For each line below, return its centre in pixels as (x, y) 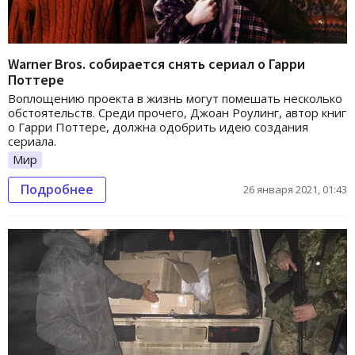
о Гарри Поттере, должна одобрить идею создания (158, 127)
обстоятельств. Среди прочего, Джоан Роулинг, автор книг (177, 113)
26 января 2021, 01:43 (295, 190)
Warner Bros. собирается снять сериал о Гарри (157, 64)
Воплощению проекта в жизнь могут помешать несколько (175, 99)
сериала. (32, 141)
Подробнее (57, 190)
